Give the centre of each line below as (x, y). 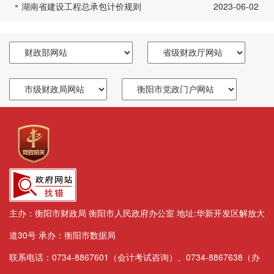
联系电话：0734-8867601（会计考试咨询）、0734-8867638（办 (135, 257)
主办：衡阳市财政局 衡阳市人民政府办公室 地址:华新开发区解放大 (137, 213)
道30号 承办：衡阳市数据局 (62, 235)
